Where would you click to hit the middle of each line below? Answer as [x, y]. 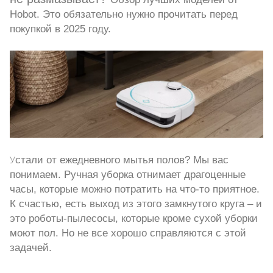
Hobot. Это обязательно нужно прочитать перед [124, 14]
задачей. [31, 248]
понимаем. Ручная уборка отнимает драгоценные [128, 175]
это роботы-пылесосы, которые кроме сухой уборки [134, 218]
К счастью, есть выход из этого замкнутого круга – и [136, 204]
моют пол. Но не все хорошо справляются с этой [128, 233]
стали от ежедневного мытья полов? [103, 160]
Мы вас [209, 160]
